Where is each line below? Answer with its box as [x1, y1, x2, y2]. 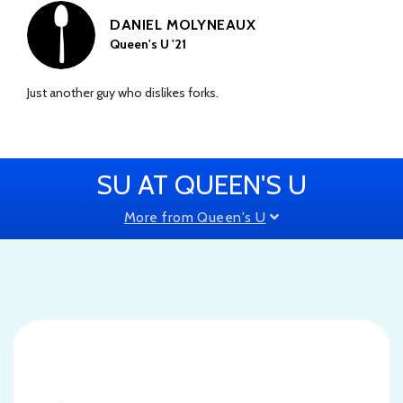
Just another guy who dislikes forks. [27, 84, 219, 101]
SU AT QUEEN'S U [96, 167, 307, 201]
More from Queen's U [124, 208, 266, 226]
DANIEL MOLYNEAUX [110, 15, 256, 33]
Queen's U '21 [110, 35, 186, 52]
